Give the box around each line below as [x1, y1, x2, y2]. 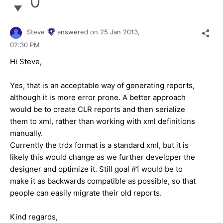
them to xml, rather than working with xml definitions [10, 116, 195, 126]
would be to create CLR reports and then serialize [10, 104, 185, 114]
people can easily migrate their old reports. [10, 188, 162, 198]
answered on [57, 28, 100, 36]
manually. [10, 128, 43, 138]
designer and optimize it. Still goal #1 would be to [10, 164, 183, 174]
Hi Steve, [10, 56, 42, 66]
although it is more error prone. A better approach [10, 92, 186, 102]
